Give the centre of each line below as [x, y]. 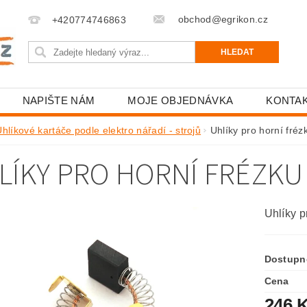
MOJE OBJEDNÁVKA [181, 100]
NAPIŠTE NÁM [59, 100]
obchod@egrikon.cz [222, 19]
